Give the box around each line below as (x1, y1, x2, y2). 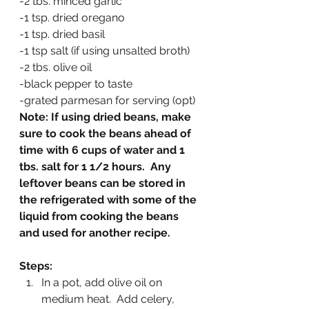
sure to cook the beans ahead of (19, 127, 194, 140)
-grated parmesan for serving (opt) (19, 94, 195, 107)
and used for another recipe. (19, 226, 170, 239)
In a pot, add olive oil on (41, 276, 165, 289)
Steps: (19, 259, 52, 272)
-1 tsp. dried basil (19, 28, 105, 41)
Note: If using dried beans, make (19, 110, 194, 123)
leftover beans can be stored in (19, 177, 188, 190)
